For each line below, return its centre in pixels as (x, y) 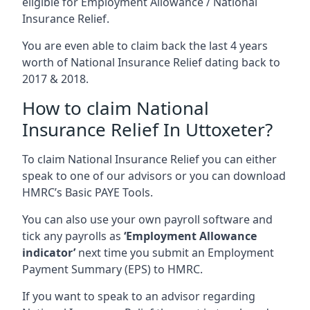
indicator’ (49, 252)
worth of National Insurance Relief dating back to (151, 62)
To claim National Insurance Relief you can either (149, 159)
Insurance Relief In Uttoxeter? (147, 129)
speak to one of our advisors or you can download (154, 175)
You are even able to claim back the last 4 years (145, 45)
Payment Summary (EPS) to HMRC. (112, 269)
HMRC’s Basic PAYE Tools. (88, 192)
